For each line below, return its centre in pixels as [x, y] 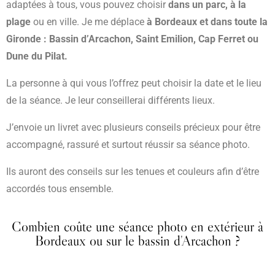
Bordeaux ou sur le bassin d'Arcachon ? [137, 241]
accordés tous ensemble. [60, 189]
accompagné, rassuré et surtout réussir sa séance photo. [129, 145]
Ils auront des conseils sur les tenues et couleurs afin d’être [133, 172]
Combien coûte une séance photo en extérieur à [137, 227]
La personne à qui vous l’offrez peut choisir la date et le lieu [134, 83]
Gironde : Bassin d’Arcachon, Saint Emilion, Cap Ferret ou [132, 39]
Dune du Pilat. [37, 56]
